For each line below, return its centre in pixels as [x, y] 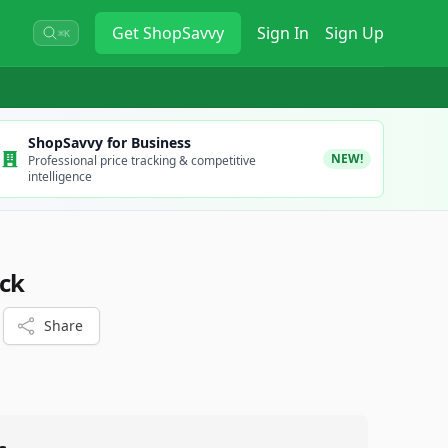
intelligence [59, 176]
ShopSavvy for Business [109, 142]
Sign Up [354, 33]
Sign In [283, 33]
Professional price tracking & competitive [141, 160]
